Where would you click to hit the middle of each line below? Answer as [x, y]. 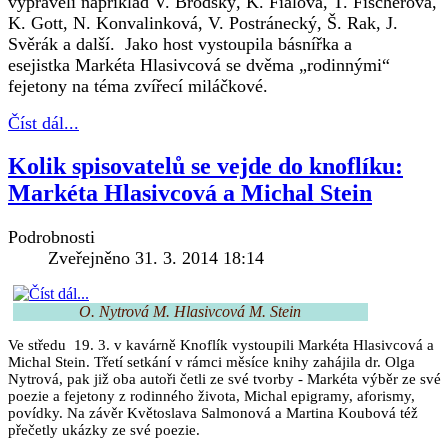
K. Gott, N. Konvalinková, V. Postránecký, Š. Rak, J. [203, 22]
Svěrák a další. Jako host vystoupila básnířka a [180, 43]
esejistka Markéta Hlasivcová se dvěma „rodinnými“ [199, 64]
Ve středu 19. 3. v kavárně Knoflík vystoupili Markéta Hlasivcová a [221, 345]
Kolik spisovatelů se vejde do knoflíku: [205, 166]
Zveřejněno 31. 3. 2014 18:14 [156, 258]
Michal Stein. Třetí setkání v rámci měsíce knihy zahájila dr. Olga [211, 362]
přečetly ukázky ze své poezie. [104, 430]
